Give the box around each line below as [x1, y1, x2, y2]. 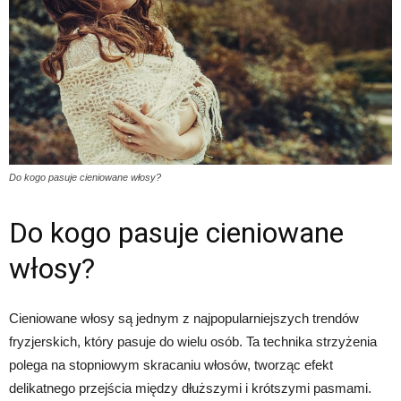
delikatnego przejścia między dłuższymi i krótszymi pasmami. [9, 380, 371, 396]
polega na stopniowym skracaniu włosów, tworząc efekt [9, 356, 333, 372]
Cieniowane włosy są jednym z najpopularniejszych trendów [9, 310, 359, 326]
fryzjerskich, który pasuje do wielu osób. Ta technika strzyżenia [9, 333, 377, 349]
